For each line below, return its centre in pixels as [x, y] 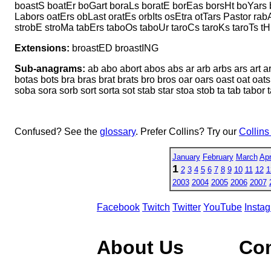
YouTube [223, 207]
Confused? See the [57, 131]
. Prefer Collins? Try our [187, 131]
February [218, 157]
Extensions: [42, 48]
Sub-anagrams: [50, 68]
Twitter [187, 207]
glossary [118, 131]
